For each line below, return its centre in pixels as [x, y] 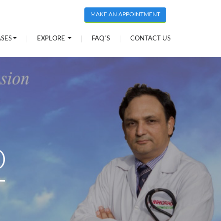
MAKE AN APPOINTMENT [125, 14]
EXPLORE [52, 39]
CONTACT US [150, 39]
